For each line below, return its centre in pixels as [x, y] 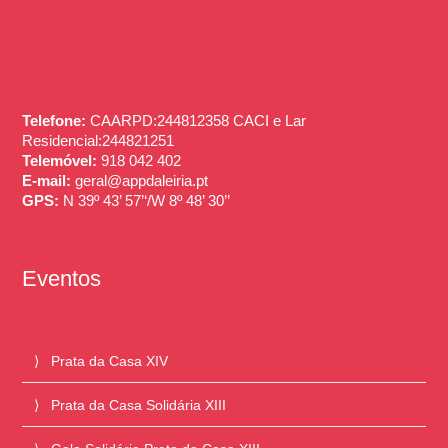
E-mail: [47, 180]
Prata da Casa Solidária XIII [139, 404]
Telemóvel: [60, 160]
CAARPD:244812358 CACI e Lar [196, 120]
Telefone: [54, 120]
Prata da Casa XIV [110, 360]
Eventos [62, 278]
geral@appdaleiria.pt [140, 180]
